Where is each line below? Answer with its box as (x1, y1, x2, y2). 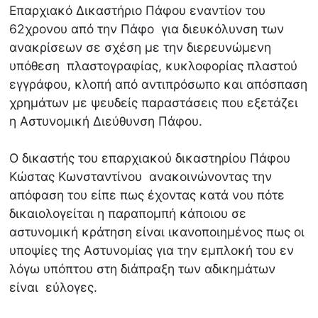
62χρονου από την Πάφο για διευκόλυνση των (9, 21, 285, 37)
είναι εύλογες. (9, 280, 98, 295)
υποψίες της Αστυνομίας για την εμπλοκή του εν (9, 243, 295, 258)
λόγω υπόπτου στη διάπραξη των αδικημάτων (9, 261, 276, 277)
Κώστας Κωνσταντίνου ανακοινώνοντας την (9, 169, 273, 185)
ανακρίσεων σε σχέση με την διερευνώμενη (9, 40, 272, 55)
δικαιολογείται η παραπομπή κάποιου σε (9, 206, 247, 221)
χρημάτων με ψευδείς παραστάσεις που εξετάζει (9, 95, 299, 111)
